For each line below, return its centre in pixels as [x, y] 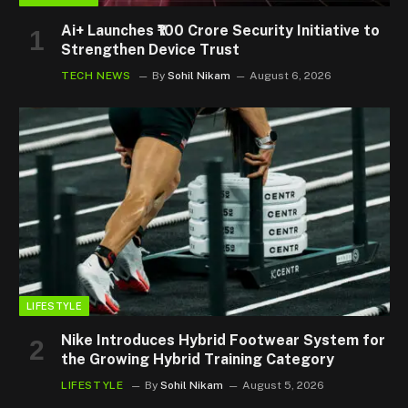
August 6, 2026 [291, 75]
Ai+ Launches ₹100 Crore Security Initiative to [220, 30]
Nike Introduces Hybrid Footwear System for [223, 340]
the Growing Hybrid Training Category [198, 359]
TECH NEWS [96, 75]
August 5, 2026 [284, 385]
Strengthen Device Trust [150, 49]
